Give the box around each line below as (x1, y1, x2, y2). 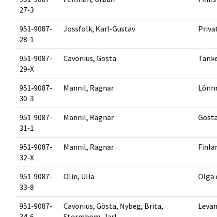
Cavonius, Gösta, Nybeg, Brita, (63, 201, 163, 211)
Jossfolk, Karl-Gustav (63, 24, 135, 33)
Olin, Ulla (63, 171, 94, 181)
